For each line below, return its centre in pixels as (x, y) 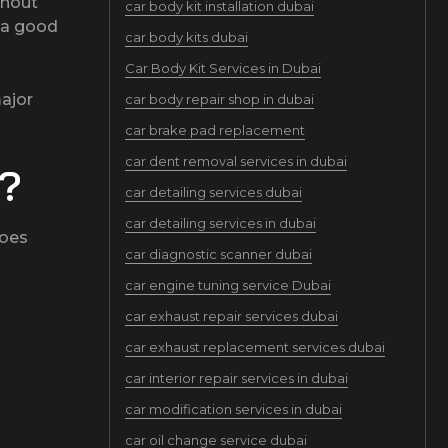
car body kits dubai (186, 37)
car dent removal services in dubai (235, 161)
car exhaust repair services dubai (231, 316)
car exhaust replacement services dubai (254, 347)
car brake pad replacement (214, 130)
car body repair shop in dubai (219, 99)
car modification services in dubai (233, 409)
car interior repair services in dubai (236, 378)
